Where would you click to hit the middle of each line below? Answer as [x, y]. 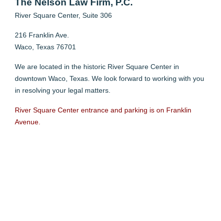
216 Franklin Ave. [42, 35]
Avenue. [28, 122]
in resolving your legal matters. [63, 90]
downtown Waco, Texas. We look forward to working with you [110, 78]
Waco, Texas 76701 [45, 47]
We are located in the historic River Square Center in [97, 66]
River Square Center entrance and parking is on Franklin [103, 110]
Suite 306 [97, 15]
